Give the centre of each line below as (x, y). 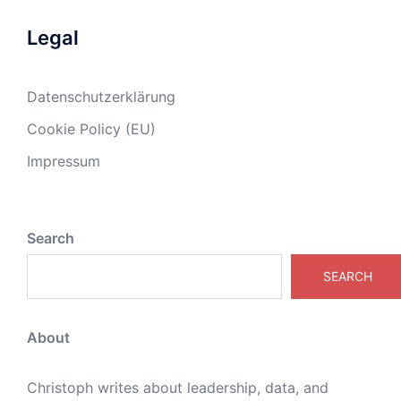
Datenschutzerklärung (101, 97)
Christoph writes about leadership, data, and (178, 388)
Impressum (64, 162)
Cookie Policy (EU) (91, 129)
